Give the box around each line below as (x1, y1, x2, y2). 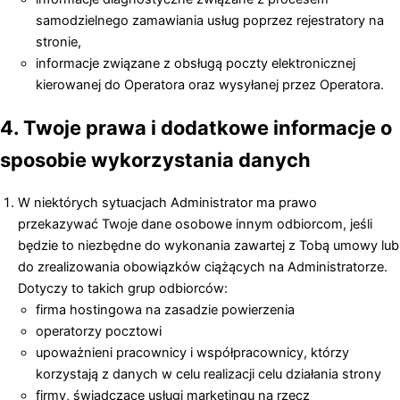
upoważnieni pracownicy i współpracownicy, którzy (36, 345, 349, 362)
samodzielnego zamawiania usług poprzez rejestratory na (36, 12, 384, 29)
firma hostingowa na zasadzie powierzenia (36, 302, 295, 319)
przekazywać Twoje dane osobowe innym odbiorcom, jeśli (18, 216, 372, 233)
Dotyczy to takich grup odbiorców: (18, 280, 228, 297)
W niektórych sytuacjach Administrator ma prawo (18, 195, 317, 212)
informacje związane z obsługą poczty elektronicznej (36, 55, 355, 72)
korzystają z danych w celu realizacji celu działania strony (36, 366, 381, 383)
